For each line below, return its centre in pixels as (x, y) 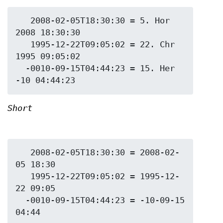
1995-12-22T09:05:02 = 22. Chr (23, 45)
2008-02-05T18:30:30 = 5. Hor (23, 21)
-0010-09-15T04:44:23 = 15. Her (20, 68)
